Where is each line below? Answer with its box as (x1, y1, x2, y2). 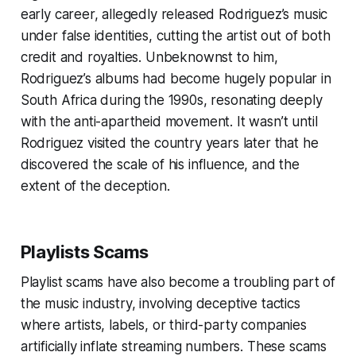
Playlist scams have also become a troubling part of (20, 274, 336, 291)
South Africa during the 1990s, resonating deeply (20, 92, 323, 109)
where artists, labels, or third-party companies (20, 317, 307, 334)
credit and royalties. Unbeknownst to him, (20, 49, 278, 66)
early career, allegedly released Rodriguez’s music (20, 6, 328, 23)
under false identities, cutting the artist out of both (20, 28, 331, 44)
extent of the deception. (20, 178, 170, 195)
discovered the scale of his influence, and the (20, 157, 300, 173)
